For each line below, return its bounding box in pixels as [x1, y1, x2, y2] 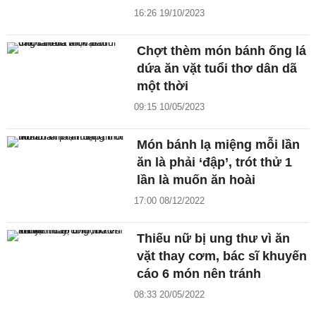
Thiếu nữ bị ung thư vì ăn [137, 231, 291, 246]
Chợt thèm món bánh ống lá [137, 44, 307, 59]
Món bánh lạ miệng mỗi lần [137, 138, 300, 152]
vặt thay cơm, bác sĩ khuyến [137, 249, 308, 264]
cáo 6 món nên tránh [137, 267, 262, 281]
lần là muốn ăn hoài [137, 173, 256, 188]
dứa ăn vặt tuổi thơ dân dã [137, 61, 298, 76]
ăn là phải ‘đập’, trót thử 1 [137, 155, 293, 170]
